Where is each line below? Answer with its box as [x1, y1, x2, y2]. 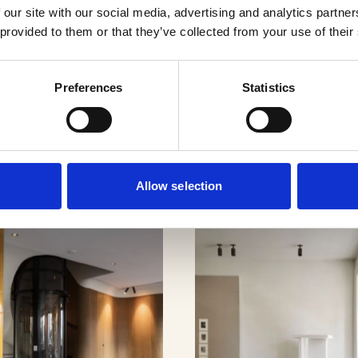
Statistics [242, 81, 295, 95]
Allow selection [135, 179, 223, 193]
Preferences [54, 81, 123, 95]
